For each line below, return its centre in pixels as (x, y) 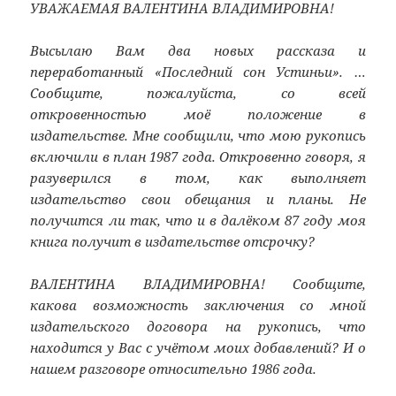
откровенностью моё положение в (198, 114)
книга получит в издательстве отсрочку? (173, 242)
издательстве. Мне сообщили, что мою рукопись (198, 136)
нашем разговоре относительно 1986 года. (174, 369)
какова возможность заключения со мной (198, 305)
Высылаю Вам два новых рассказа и (198, 51)
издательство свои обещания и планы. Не (198, 199)
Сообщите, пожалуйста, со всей (198, 93)
